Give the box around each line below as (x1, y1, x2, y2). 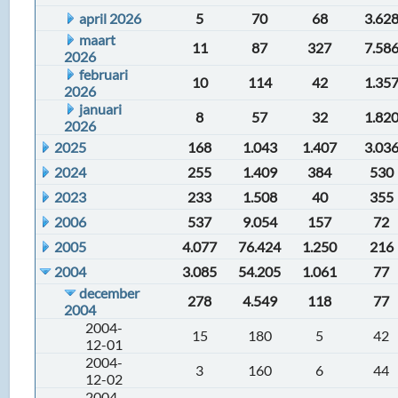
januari (79, 100, 123, 117)
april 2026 (79, 10, 142, 27)
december (79, 284, 140, 301)
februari (79, 66, 129, 83)
